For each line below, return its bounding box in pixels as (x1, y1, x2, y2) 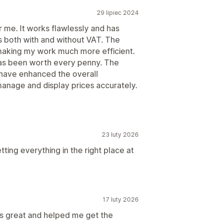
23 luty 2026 (102, 131, 139, 138)
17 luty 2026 (103, 196, 139, 203)
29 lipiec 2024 (97, 9, 139, 16)
